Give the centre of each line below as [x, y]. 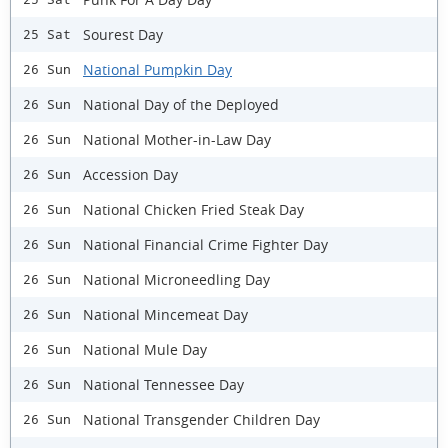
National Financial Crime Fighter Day [205, 244]
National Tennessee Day [163, 384]
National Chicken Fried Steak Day [193, 209]
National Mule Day [145, 349]
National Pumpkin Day [157, 69]
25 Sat [47, 35]
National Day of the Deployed [181, 104]
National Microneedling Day [176, 279]
